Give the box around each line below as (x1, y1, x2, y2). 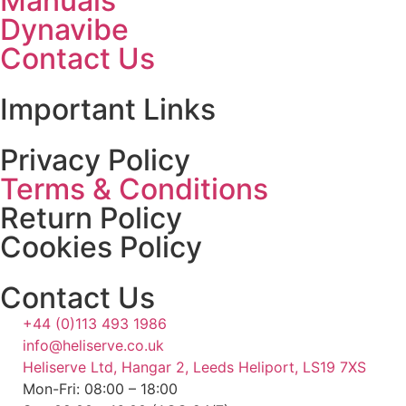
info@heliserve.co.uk (23, 336, 164, 355)
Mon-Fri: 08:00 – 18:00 (23, 380, 178, 399)
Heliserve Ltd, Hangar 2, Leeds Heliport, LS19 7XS (23, 358, 366, 377)
